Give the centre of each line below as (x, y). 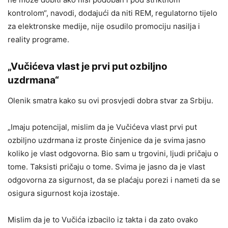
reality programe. (38, 40)
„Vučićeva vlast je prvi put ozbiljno (88, 67)
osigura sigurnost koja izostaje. (64, 193)
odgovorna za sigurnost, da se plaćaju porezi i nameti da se (114, 180)
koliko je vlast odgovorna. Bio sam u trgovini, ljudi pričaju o (113, 154)
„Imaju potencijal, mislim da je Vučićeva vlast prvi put (102, 127)
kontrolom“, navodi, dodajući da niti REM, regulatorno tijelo (112, 13)
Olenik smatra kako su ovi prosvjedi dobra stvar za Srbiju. (110, 101)
